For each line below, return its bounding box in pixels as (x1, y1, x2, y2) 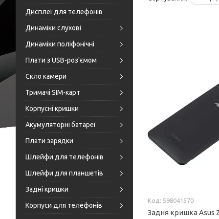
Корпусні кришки (25, 105, 79, 112)
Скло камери (25, 72, 66, 80)
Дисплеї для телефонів (25, 8, 103, 16)
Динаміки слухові (25, 24, 81, 32)
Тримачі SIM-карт (25, 88, 80, 96)
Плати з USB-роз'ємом (25, 56, 97, 64)
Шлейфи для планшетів (25, 169, 103, 177)
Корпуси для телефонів (25, 201, 102, 209)
